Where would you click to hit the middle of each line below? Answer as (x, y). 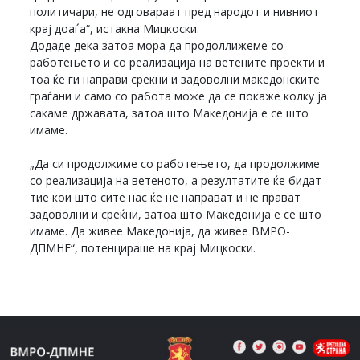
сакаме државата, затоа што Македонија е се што (170, 112)
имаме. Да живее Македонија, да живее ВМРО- (160, 231)
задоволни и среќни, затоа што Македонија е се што (176, 214)
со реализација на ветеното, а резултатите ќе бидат (176, 180)
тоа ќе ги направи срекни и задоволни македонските (175, 79)
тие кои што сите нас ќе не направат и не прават (166, 197)
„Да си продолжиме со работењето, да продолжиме (175, 163)
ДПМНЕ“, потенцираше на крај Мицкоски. (143, 247)
